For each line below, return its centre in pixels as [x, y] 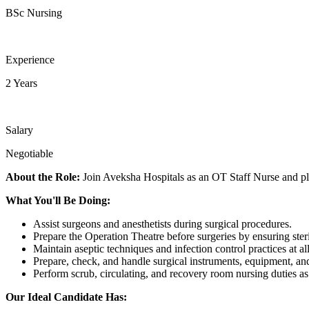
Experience [30, 59]
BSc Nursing [34, 12]
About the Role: [43, 177]
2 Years [21, 83]
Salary [19, 130]
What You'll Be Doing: [58, 200]
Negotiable [29, 153]
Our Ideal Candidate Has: [66, 297]
